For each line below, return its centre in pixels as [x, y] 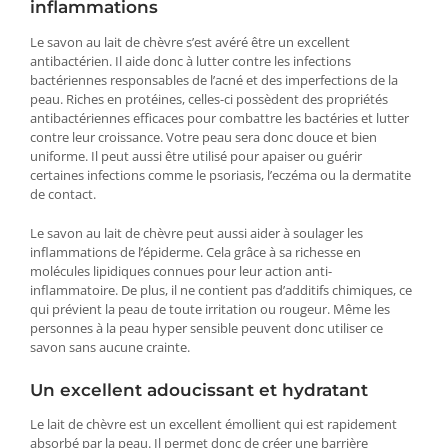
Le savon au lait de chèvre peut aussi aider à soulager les [196, 232]
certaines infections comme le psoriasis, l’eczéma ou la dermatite [220, 174]
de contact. [63, 193]
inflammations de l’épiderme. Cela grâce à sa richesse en [195, 251]
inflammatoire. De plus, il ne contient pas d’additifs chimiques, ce [221, 289]
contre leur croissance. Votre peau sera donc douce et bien [203, 136]
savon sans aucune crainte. [110, 346]
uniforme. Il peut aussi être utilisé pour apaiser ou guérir [196, 155]
